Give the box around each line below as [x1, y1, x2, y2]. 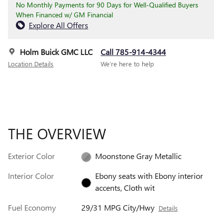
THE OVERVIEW [8, 123, 106, 144]
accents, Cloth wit [95, 182, 155, 193]
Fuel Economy [8, 202, 56, 213]
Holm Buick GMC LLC [20, 47, 93, 57]
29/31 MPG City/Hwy [81, 202, 155, 213]
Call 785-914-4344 [101, 47, 166, 57]
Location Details [8, 59, 54, 68]
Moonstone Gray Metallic [95, 151, 181, 162]
